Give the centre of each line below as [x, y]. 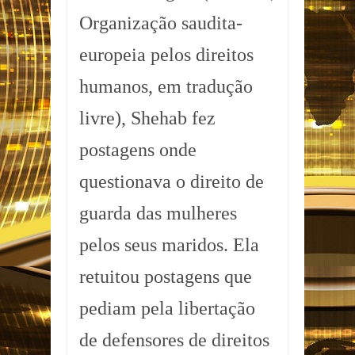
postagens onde [138, 150]
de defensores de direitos [174, 340]
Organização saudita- [161, 23]
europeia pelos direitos [166, 55]
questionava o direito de [172, 182]
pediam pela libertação [167, 309]
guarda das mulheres [158, 214]
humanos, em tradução [166, 87]
